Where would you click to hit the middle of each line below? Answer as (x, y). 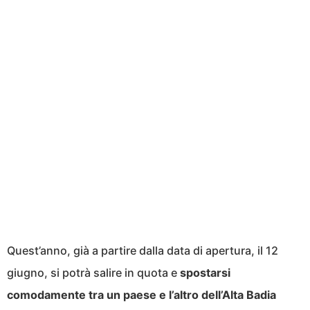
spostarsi (205, 273)
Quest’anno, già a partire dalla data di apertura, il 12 (143, 251)
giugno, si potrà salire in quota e (93, 273)
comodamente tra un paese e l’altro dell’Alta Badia (142, 295)
